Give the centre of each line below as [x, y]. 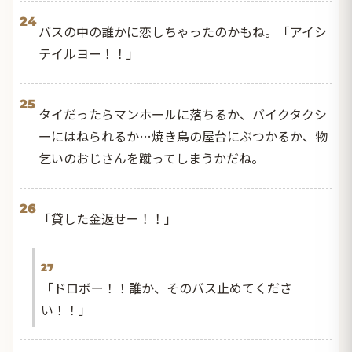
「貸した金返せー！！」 [108, 218]
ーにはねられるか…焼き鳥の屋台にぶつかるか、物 [183, 136]
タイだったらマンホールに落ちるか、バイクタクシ [183, 114]
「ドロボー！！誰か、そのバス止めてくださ [167, 287]
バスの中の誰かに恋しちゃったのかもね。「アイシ [183, 31]
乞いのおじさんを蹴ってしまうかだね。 [151, 158]
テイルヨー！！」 [89, 53]
